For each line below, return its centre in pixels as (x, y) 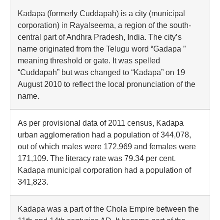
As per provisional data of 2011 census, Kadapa (101, 123)
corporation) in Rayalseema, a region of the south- (104, 25)
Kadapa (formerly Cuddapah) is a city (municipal (101, 13)
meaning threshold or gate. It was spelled (89, 60)
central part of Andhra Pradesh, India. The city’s (100, 37)
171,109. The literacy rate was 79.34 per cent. (97, 158)
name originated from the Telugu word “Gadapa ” (102, 49)
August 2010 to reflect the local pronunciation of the (107, 84)
